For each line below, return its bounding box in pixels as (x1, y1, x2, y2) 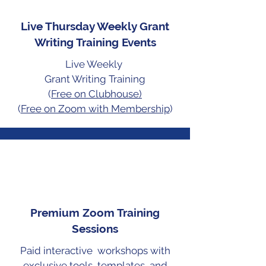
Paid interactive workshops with (20, 244, 170, 256)
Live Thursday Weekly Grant (21, 19, 169, 33)
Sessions (72, 221, 118, 235)
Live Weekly (65, 58, 125, 70)
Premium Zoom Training (30, 205, 160, 219)
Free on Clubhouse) (51, 87, 142, 100)
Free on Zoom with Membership (20, 102, 170, 115)
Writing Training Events (34, 35, 156, 49)
